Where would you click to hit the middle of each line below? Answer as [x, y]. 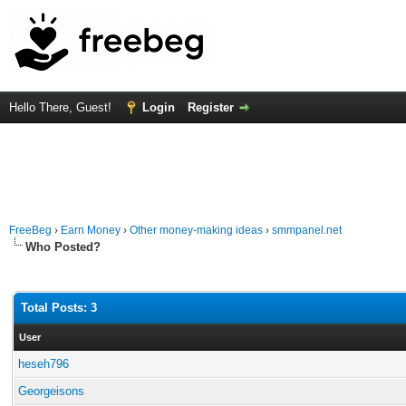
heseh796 [43, 364]
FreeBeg [30, 230]
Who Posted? [63, 247]
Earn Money [91, 230]
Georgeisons [51, 391]
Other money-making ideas [196, 230]
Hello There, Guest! [62, 107]
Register [211, 107]
